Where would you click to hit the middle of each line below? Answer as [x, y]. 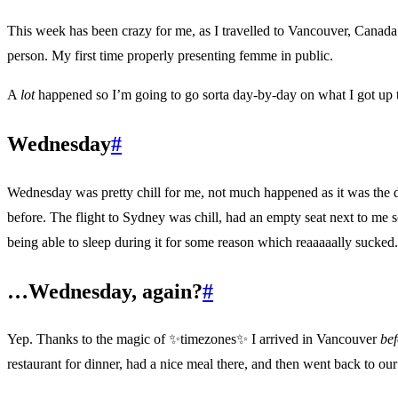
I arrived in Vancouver [314, 339]
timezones [208, 339]
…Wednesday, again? [105, 291]
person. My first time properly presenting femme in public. [170, 55]
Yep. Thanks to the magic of [88, 339]
